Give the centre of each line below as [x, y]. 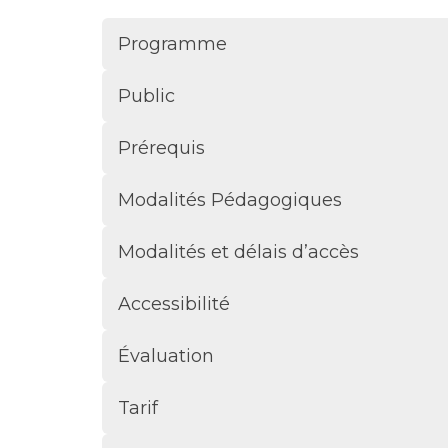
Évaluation [166, 355]
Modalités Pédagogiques [230, 199]
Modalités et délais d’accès [238, 251]
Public [146, 95]
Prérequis [161, 147]
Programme [172, 43]
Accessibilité [174, 303]
